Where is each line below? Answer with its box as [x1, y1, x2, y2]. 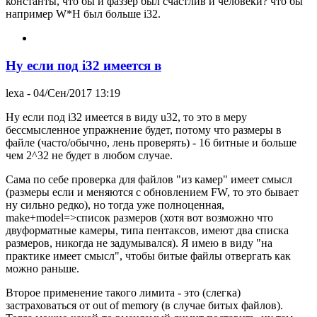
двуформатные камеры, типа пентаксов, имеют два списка [6, 224, 289, 236]
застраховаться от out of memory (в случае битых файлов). [6, 299, 283, 311]
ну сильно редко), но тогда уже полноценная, [6, 198, 224, 211]
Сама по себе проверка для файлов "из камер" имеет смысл [6, 173, 292, 185]
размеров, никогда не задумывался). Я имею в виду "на [6, 236, 272, 249]
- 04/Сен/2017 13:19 [24, 86, 120, 99]
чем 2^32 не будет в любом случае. [6, 149, 173, 161]
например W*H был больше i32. [6, 8, 161, 21]
